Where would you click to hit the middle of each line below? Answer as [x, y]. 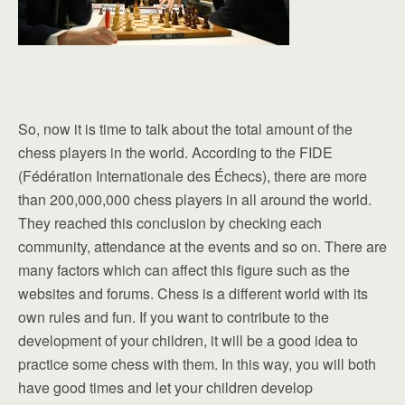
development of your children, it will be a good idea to [188, 340]
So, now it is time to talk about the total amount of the [185, 129]
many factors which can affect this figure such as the [184, 270]
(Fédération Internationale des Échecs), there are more [193, 176]
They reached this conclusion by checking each [170, 223]
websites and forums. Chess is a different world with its [193, 293]
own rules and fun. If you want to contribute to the [174, 317]
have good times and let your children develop [165, 387]
